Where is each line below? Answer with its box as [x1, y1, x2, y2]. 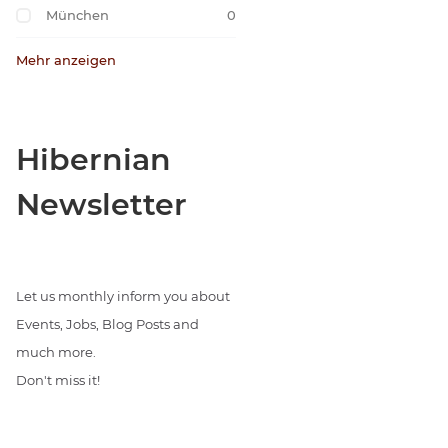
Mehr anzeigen [16, 52, 116, 68]
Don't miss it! [16, 372, 100, 388]
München [46, 7, 109, 23]
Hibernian [16, 141, 171, 178]
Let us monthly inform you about [16, 288, 230, 304]
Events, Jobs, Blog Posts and [16, 316, 199, 332]
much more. [16, 344, 96, 360]
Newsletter [16, 186, 187, 223]
